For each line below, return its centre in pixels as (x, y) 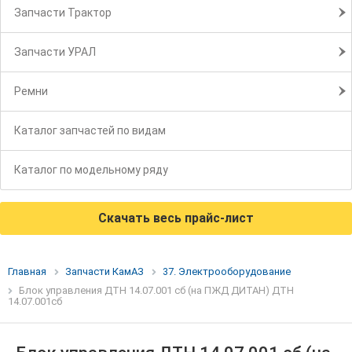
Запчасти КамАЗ (104, 272)
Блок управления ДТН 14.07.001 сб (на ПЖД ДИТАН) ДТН (156, 291)
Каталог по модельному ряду (91, 170)
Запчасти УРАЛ (55, 52)
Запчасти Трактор (63, 13)
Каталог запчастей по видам (90, 131)
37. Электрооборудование (227, 272)
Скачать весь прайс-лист (176, 218)
